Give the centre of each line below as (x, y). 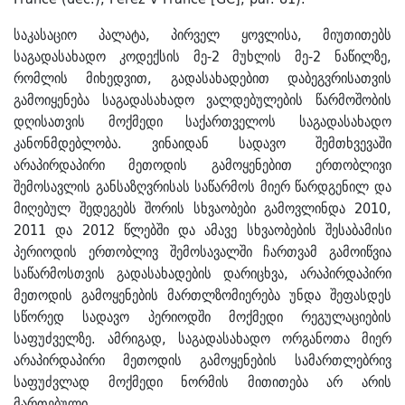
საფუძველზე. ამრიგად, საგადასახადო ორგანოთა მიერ (202, 339)
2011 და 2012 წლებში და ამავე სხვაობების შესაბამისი (202, 230)
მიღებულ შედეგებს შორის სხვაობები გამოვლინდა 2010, (202, 208)
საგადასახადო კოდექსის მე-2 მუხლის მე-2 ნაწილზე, (202, 57)
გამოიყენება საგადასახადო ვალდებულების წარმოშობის (202, 100)
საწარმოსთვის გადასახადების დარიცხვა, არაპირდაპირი (202, 273)
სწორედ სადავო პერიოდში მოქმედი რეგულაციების (202, 317)
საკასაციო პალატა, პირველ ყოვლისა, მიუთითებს (202, 35)
